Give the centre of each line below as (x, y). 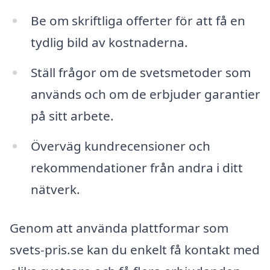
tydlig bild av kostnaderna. (109, 42)
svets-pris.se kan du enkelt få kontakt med (135, 249)
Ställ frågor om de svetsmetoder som (140, 73)
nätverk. (55, 189)
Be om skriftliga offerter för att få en (138, 21)
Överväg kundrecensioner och (120, 146)
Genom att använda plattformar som (119, 228)
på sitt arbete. (72, 116)
